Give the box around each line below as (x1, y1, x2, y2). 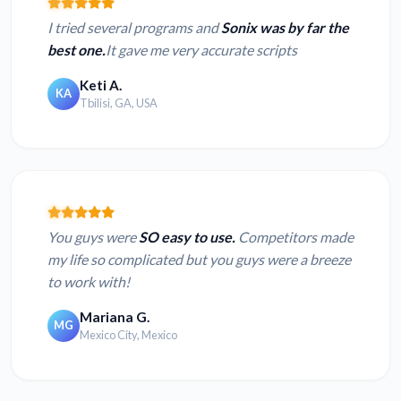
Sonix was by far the (221, 19, 349, 37)
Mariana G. (80, 309, 149, 326)
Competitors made (235, 228, 354, 246)
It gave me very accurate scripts (106, 41, 297, 59)
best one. (47, 41, 106, 59)
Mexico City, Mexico (80, 328, 177, 343)
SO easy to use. (139, 228, 235, 246)
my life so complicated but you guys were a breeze (47, 251, 351, 269)
